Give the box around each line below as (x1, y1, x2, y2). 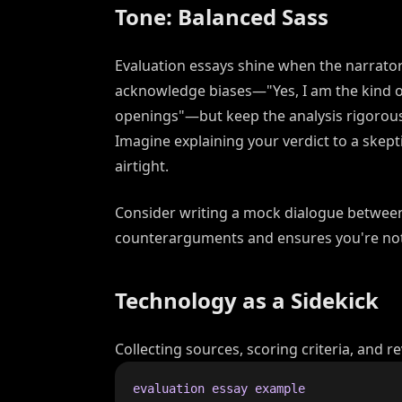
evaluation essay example (133, 381, 305, 397)
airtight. (115, 156, 169, 177)
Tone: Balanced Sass (115, 2, 328, 32)
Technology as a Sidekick (115, 285, 379, 316)
